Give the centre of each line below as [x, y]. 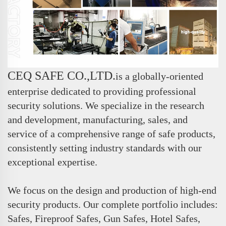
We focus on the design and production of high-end [112, 190]
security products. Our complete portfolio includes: [113, 204]
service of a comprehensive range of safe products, [111, 133]
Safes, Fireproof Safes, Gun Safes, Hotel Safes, [104, 218]
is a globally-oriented [159, 76]
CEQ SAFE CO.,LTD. [62, 75]
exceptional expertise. [52, 162]
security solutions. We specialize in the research [106, 105]
